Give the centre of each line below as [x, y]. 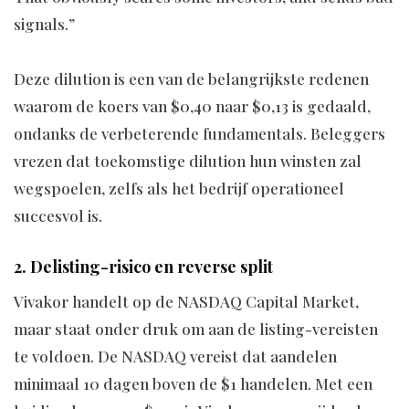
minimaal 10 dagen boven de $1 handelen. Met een [193, 384]
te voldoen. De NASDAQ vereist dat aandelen [175, 357]
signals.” [44, 24]
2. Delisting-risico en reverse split [143, 267]
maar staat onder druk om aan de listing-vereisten [196, 329]
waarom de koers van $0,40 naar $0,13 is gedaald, [192, 106]
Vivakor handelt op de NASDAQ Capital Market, [186, 302]
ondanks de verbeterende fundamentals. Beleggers [199, 134]
